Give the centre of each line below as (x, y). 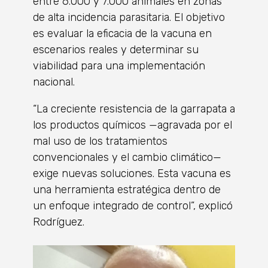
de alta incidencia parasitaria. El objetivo (129, 17)
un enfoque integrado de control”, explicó (133, 206)
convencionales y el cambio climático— (127, 157)
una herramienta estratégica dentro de (127, 190)
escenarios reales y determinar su (116, 50)
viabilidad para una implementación (119, 66)
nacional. (54, 82)
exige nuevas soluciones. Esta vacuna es (132, 173)
